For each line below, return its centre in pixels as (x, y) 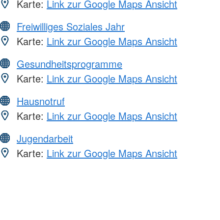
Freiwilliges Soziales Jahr (71, 26)
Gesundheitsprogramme (69, 63)
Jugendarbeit (45, 138)
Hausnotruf (41, 101)
